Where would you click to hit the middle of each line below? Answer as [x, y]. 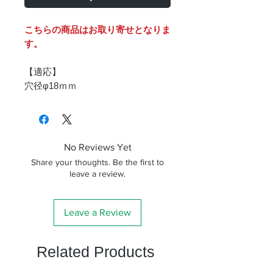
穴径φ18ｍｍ [51, 85]
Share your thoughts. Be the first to [97, 162]
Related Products [96, 251]
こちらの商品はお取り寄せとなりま [97, 29]
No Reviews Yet [97, 147]
